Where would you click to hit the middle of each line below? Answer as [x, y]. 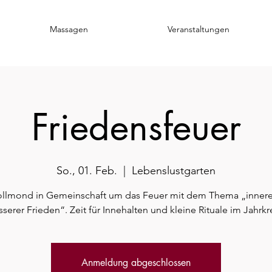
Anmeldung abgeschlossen [136, 263]
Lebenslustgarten [174, 171]
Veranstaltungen [198, 29]
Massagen [69, 29]
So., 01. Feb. [87, 171]
